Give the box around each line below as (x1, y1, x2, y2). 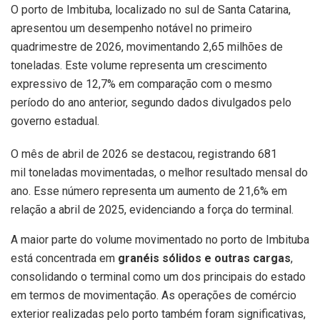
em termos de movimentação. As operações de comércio (11, 289, 296, 303)
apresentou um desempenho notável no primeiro (11, 21, 252, 36)
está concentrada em (11, 251, 118, 266)
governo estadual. (11, 114, 99, 129)
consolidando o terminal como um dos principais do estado (11, 270, 306, 284)
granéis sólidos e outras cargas (118, 251, 291, 266)
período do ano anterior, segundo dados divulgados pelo (11, 96, 291, 110)
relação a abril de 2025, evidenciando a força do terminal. (11, 203, 294, 217)
